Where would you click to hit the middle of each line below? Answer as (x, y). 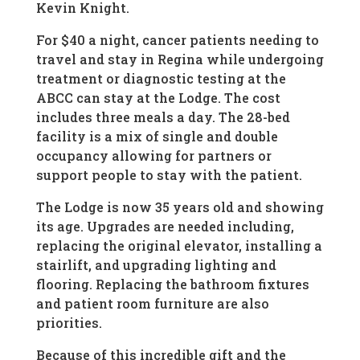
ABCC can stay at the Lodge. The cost (158, 98)
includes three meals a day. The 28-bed (163, 117)
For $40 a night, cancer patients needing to (177, 40)
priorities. (69, 323)
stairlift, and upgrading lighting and (156, 265)
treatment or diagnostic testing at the (161, 79)
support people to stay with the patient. (169, 175)
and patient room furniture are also (152, 304)
